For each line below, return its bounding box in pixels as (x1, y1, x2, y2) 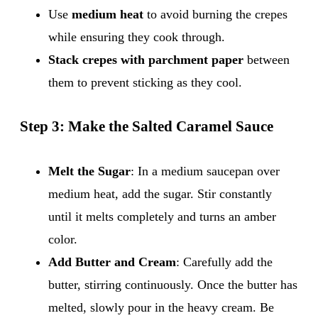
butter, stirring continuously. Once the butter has (48, 277, 297, 292)
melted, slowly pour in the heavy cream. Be (48, 300, 274, 314)
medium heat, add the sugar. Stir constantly (48, 186, 272, 201)
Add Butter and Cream (48, 254, 176, 269)
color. (48, 231, 77, 246)
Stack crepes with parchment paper (48, 52, 243, 67)
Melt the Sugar (48, 163, 131, 178)
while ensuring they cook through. (48, 29, 225, 44)
